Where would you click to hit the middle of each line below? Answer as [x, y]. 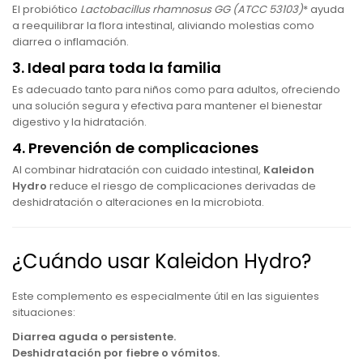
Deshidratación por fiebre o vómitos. [116, 353]
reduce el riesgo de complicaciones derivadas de [181, 186]
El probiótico [46, 9]
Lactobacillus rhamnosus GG [155, 9]
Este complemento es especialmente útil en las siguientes [166, 296]
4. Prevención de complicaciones [135, 148]
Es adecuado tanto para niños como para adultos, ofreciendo [176, 90]
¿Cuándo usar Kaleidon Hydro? [162, 261]
